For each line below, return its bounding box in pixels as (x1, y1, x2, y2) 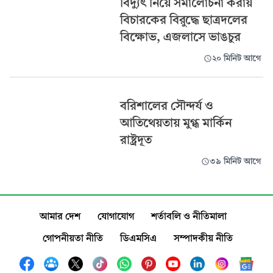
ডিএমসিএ (120, 232, 157, 244)
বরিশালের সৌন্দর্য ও (119, 98, 213, 113)
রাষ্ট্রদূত (119, 132, 152, 147)
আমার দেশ (39, 210, 80, 222)
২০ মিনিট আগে (211, 53, 261, 63)
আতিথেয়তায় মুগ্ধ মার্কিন (119, 115, 232, 130)
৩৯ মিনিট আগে (209, 156, 261, 166)
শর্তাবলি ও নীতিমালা (151, 210, 227, 222)
